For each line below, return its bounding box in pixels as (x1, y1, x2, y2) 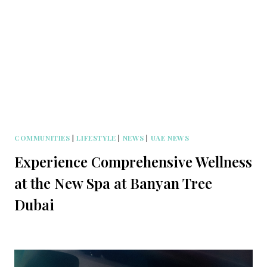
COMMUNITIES (14, 133, 70, 143)
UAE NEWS (150, 133, 190, 143)
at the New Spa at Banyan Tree (14, 173, 212, 193)
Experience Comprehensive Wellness (14, 152, 252, 172)
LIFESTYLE (76, 133, 116, 143)
